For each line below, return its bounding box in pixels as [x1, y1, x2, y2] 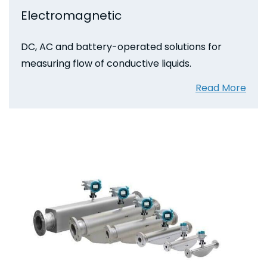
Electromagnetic [21, 7, 122, 24]
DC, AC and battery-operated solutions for [21, 39, 222, 54]
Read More [195, 80, 246, 95]
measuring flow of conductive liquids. [21, 56, 191, 70]
